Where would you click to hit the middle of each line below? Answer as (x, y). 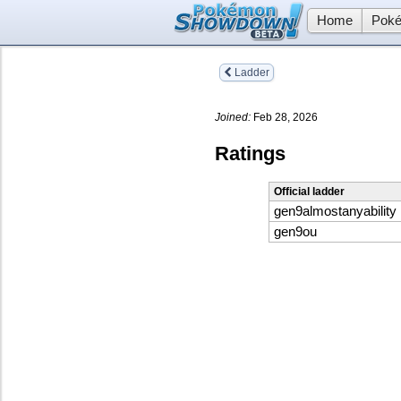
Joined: (233, 117)
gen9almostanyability (335, 212)
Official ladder (309, 192)
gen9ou (295, 232)
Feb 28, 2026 (284, 117)
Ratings (250, 153)
